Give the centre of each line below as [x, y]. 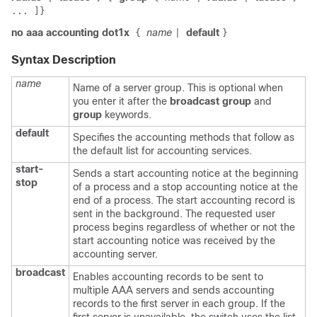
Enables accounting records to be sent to [168, 277]
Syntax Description [64, 60]
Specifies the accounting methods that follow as [184, 137]
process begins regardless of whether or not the [184, 227]
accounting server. [115, 254]
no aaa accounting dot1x [70, 33]
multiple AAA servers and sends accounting [174, 290]
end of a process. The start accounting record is [184, 200]
